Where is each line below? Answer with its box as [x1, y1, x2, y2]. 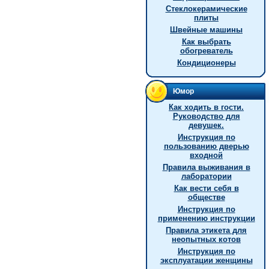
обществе [187, 193, 225, 202]
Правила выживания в [162, 163, 250, 172]
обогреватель [180, 46, 233, 55]
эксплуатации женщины [160, 256, 253, 265]
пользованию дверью [163, 142, 249, 151]
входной [190, 151, 223, 160]
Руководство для [172, 112, 240, 121]
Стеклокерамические [165, 4, 247, 13]
